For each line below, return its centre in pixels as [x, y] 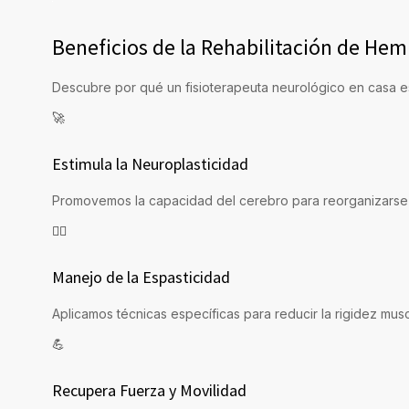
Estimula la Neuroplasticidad [150, 164]
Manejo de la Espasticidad [141, 278]
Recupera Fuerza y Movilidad [149, 391]
